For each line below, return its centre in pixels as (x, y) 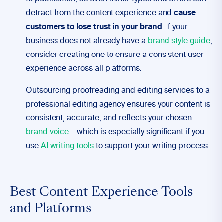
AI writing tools (67, 146)
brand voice (47, 132)
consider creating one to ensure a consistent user (115, 55)
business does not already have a (87, 41)
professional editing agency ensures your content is (118, 105)
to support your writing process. (152, 146)
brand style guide (179, 41)
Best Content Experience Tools (101, 193)
